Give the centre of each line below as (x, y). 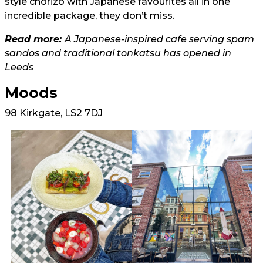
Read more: (35, 39)
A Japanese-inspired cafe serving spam (159, 39)
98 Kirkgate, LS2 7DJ (54, 113)
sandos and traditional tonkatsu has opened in (118, 53)
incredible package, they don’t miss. (90, 16)
